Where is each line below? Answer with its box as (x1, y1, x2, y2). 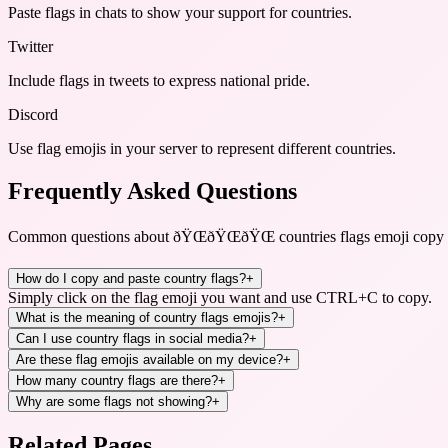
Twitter (8, 38, 53, 56)
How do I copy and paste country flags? (16, 271, 246, 287)
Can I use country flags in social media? (16, 331, 249, 347)
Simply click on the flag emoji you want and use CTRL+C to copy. (8, 289, 432, 307)
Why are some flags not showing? (16, 394, 212, 410)
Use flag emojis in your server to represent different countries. (8, 140, 396, 158)
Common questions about (8, 228, 173, 246)
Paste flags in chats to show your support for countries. (8, 4, 352, 22)
